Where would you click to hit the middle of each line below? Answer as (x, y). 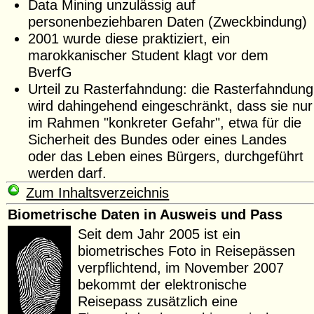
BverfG (50, 72)
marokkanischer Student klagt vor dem (148, 55)
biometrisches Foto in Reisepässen (187, 251)
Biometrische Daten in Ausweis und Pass (145, 214)
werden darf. (67, 173)
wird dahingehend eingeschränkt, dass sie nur (170, 106)
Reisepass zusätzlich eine (158, 301)
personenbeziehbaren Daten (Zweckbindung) (167, 22)
